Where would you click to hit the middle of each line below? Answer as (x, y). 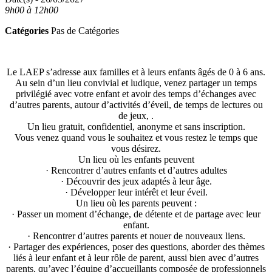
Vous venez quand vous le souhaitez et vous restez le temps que (136, 138)
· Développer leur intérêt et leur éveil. (136, 192)
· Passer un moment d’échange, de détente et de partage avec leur (136, 214)
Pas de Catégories (84, 31)
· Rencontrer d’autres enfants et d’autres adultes (136, 171)
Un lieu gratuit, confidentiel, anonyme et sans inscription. (136, 127)
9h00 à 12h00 (32, 10)
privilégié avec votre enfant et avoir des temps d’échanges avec (136, 94)
